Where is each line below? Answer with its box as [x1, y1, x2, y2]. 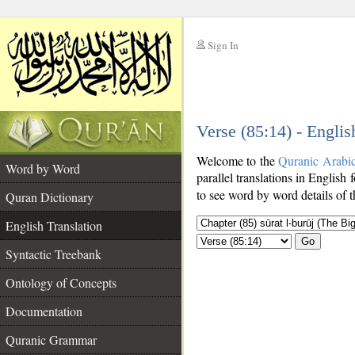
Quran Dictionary [6, 189, 94, 205]
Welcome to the [197, 152, 279, 169]
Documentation [6, 303, 82, 319]
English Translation [6, 217, 102, 234]
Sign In [208, 38, 239, 52]
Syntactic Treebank [6, 246, 101, 262]
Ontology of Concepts [6, 274, 116, 291]
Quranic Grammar [6, 331, 97, 348]
